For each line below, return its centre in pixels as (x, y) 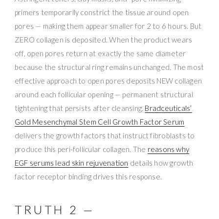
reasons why (168, 149)
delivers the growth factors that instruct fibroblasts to (105, 135)
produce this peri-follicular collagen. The (81, 149)
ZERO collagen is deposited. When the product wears (104, 39)
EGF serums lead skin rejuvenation (72, 163)
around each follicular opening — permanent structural (104, 94)
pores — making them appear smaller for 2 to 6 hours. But (108, 26)
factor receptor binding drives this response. (88, 176)
